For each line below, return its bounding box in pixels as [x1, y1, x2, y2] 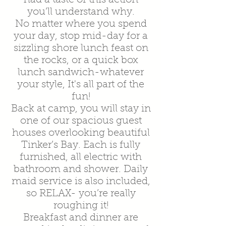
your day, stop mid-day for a [14, 31, 148, 41]
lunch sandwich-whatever [18, 67, 144, 78]
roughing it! [53, 200, 108, 211]
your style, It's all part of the [17, 79, 144, 90]
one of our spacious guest [20, 116, 142, 126]
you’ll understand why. [27, 7, 135, 17]
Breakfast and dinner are [23, 212, 138, 223]
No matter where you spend [15, 19, 147, 29]
